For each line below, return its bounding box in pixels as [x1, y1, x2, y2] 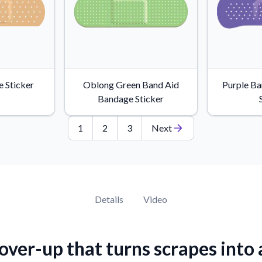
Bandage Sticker [98, 93, 164, 104]
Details [95, 194, 123, 205]
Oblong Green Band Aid [82, 79, 179, 90]
